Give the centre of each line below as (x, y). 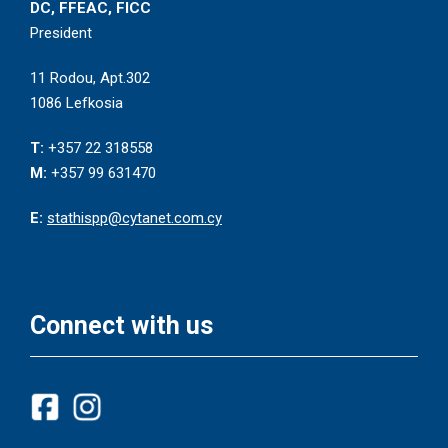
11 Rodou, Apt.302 (90, 77)
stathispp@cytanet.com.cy (134, 217)
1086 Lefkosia (76, 102)
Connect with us (121, 325)
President (61, 32)
